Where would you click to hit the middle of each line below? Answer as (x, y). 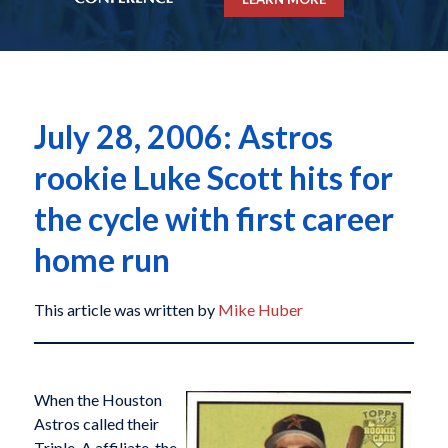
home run (101, 260)
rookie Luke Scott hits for (213, 178)
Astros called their (96, 423)
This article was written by (125, 310)
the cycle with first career (213, 219)
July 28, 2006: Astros (183, 137)
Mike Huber (260, 310)
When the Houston (97, 399)
